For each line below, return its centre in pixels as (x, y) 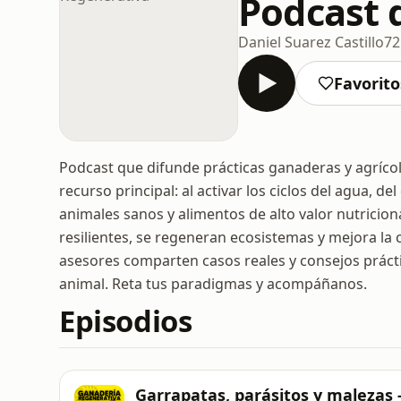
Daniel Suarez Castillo (311, 42)
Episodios (126, 321)
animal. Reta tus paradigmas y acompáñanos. (213, 284)
